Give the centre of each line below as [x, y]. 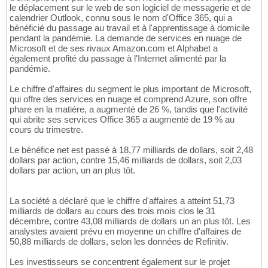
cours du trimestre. [46, 130]
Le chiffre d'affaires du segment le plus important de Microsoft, [130, 89]
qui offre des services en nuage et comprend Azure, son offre [128, 99]
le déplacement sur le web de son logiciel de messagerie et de [130, 8]
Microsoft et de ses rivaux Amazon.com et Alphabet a [114, 48]
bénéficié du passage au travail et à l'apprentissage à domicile [130, 28]
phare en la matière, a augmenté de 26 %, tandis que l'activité [129, 109]
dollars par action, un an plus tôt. [72, 170]
